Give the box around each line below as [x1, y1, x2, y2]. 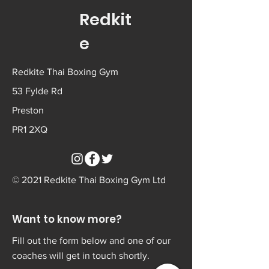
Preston [12, 105, 44, 115]
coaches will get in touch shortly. [12, 250, 150, 261]
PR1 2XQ [12, 124, 47, 134]
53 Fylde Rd [12, 86, 62, 96]
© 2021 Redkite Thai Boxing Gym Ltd [12, 175, 166, 185]
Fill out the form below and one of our [12, 235, 171, 246]
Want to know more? [12, 212, 122, 226]
